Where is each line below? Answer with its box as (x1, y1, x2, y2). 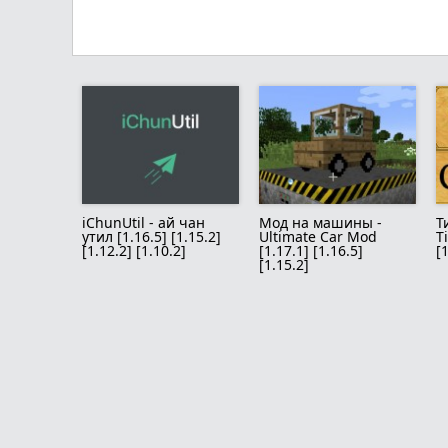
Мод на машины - (259, 212, 382, 232)
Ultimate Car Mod (259, 226, 377, 246)
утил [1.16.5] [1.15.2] (82, 226, 221, 246)
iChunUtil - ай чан (82, 212, 205, 232)
